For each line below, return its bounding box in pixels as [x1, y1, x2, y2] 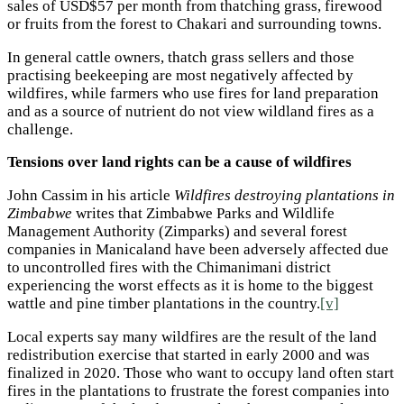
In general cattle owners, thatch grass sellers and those [7, 48, 354, 66]
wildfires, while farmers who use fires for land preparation [7, 84, 379, 102]
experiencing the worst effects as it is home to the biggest [7, 277, 373, 295]
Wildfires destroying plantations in [174, 187, 395, 205]
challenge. [7, 120, 73, 138]
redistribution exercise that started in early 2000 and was [7, 345, 370, 363]
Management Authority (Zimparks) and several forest [7, 223, 347, 241]
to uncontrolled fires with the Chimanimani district [7, 259, 331, 277]
